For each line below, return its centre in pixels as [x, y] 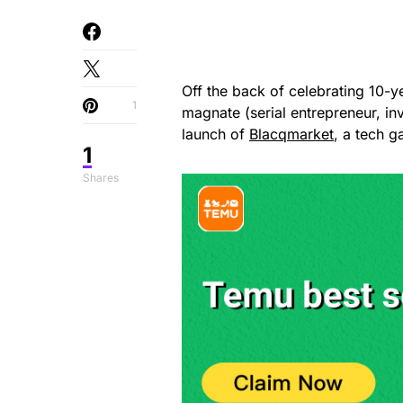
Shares [101, 177]
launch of [215, 134]
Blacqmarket [291, 134]
